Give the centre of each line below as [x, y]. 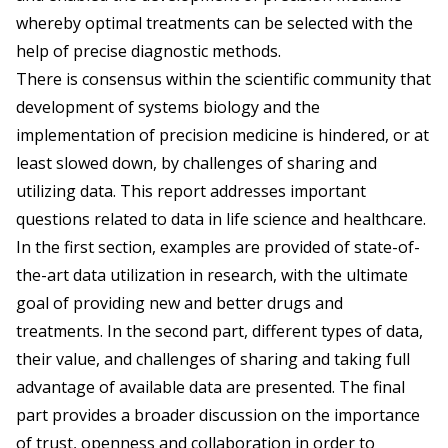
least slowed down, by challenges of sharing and [196, 163]
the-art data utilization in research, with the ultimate [212, 275]
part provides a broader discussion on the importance [218, 415]
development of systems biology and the [168, 107]
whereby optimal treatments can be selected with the [214, 23]
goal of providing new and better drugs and [179, 303]
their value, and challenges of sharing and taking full [213, 359]
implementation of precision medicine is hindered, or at [222, 135]
